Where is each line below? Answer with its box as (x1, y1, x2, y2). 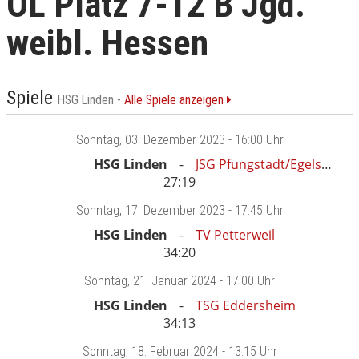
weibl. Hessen (6, 21, 208, 64)
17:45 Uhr (234, 203, 284, 219)
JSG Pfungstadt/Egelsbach (196, 155, 321, 174)
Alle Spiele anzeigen (124, 93, 227, 108)
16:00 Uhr (234, 132, 284, 148)
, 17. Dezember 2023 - (119, 203, 235, 219)
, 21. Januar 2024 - (127, 273, 226, 289)
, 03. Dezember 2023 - (119, 132, 235, 148)
